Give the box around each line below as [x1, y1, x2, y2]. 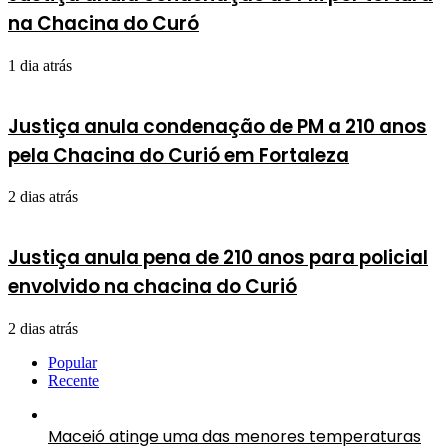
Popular [48, 353, 97, 371]
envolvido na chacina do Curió [8, 273, 297, 301]
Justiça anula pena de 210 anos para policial [8, 244, 428, 272]
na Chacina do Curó [8, 10, 199, 38]
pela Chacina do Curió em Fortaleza [8, 141, 349, 169]
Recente [48, 371, 99, 389]
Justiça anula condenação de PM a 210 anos [8, 112, 427, 140]
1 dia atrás [8, 56, 72, 74]
